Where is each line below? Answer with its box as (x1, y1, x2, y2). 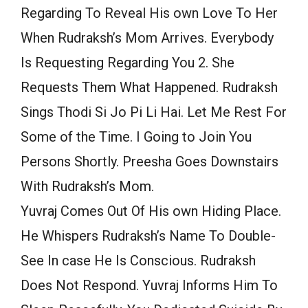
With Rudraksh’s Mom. (21, 178, 154, 195)
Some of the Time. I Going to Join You (21, 129, 252, 146)
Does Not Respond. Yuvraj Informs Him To (21, 277, 278, 294)
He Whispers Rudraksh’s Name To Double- (21, 228, 276, 245)
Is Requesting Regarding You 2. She (21, 54, 234, 71)
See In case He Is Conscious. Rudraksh (21, 252, 256, 269)
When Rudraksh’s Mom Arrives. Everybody (21, 30, 274, 47)
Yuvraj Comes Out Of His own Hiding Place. (21, 203, 281, 220)
